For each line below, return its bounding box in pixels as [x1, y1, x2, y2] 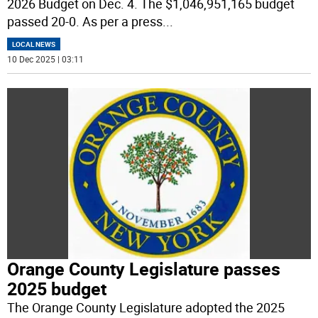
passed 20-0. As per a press [7, 13, 163, 31]
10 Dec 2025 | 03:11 [7, 53, 84, 65]
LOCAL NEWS [12, 39, 56, 50]
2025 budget [7, 276, 107, 300]
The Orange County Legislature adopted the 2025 [7, 298, 285, 316]
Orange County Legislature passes [7, 256, 281, 280]
